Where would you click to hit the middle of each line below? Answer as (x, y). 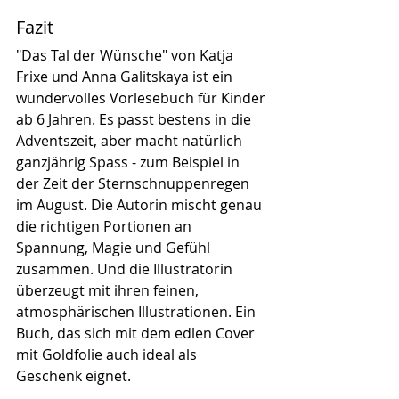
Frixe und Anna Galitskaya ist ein (126, 76)
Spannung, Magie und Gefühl (115, 247)
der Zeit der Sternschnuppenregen (134, 183)
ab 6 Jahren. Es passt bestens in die (135, 119)
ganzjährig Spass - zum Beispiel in (130, 162)
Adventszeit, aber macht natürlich (131, 140)
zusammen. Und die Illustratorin (126, 269)
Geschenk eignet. (73, 375)
